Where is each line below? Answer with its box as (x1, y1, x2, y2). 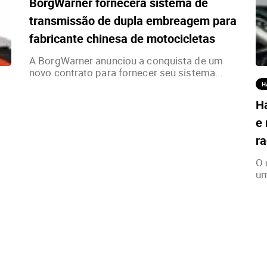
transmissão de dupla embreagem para (29, 13, 237, 29)
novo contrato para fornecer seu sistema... (29, 66, 223, 80)
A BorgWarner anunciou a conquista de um (29, 54, 223, 68)
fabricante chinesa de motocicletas (29, 30, 215, 47)
